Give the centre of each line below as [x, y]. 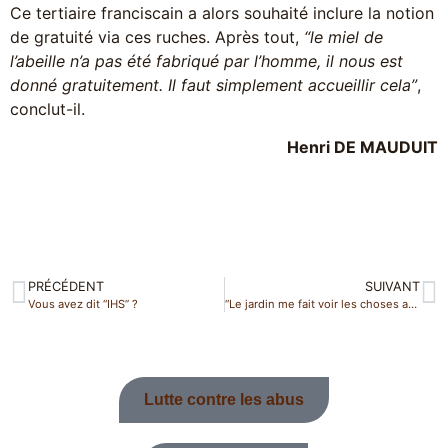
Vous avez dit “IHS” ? [83, 303]
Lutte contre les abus [224, 399]
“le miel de [343, 36]
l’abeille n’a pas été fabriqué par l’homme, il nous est [206, 60]
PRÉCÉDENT [66, 286]
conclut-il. [47, 108]
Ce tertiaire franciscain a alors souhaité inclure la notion [222, 12]
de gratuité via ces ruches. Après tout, [157, 36]
